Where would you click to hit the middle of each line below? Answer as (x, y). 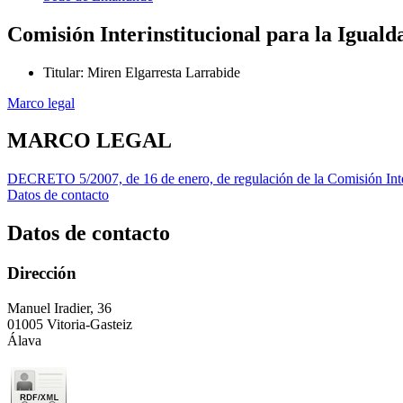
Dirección (42, 273)
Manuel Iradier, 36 (59, 308)
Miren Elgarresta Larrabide (164, 72)
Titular (62, 72)
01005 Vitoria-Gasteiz (70, 324)
